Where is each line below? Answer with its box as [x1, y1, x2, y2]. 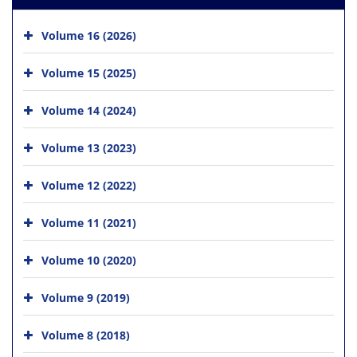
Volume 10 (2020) [41, 252, 136, 268]
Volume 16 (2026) [41, 27, 136, 43]
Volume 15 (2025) [41, 65, 136, 80]
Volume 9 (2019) [41, 289, 130, 305]
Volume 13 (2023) [41, 139, 136, 155]
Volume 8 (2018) [41, 327, 130, 343]
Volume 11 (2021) [41, 214, 136, 230]
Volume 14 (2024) [41, 102, 136, 118]
